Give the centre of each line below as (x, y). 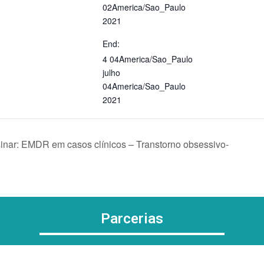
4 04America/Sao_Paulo (148, 59)
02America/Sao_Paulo (144, 7)
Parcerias (132, 218)
